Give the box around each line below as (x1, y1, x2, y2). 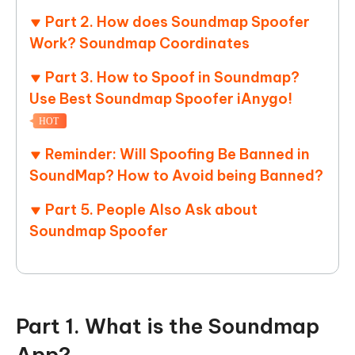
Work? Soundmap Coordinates (29, 33, 250, 52)
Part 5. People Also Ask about (45, 200, 258, 219)
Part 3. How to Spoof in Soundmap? (45, 67, 300, 86)
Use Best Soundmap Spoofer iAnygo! (29, 89, 292, 108)
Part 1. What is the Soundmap (16, 312, 319, 339)
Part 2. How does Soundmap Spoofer (45, 12, 310, 31)
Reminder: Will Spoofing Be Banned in (45, 144, 310, 163)
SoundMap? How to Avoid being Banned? (29, 166, 323, 185)
